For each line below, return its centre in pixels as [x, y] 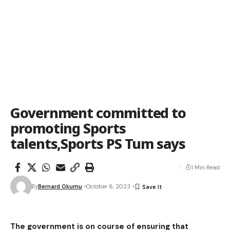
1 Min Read [205, 167]
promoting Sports [68, 128]
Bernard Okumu [60, 186]
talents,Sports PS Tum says [98, 143]
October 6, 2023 [108, 186]
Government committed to [98, 113]
